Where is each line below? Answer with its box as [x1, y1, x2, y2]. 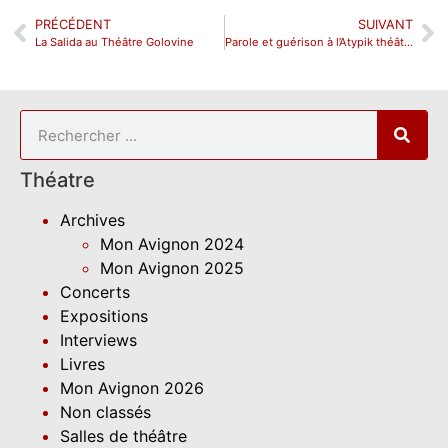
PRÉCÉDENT [35, 17, 111, 33]
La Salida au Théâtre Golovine [35, 35, 194, 50]
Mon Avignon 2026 [60, 378, 204, 399]
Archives [60, 210, 125, 231]
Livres [60, 354, 105, 375]
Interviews [60, 330, 137, 351]
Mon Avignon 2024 [100, 234, 244, 255]
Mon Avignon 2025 [100, 258, 244, 279]
